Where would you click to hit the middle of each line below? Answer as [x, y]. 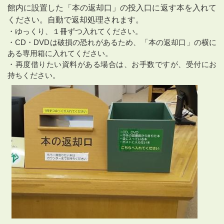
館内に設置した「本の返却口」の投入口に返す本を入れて [112, 8]
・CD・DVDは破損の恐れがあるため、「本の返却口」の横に [112, 42]
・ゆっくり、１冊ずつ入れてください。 [75, 31]
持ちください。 [34, 75]
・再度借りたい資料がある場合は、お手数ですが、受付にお [112, 64]
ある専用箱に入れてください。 [60, 53]
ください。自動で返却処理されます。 [75, 20]
